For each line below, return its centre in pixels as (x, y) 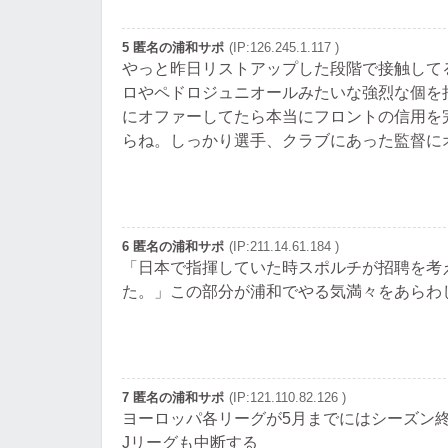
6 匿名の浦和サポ (173, 247)
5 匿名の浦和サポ (173, 48)
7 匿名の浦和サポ (173, 398)
